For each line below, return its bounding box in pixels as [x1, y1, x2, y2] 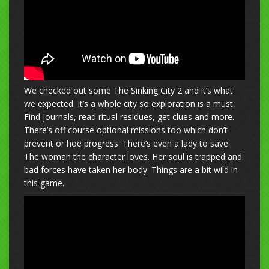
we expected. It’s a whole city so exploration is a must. [24, 97, 235, 109]
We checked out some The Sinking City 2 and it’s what [24, 84, 233, 96]
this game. [24, 177, 71, 189]
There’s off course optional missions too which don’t [24, 124, 228, 136]
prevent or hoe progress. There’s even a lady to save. [24, 137, 230, 149]
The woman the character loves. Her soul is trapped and [24, 150, 242, 162]
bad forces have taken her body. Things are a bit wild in [24, 163, 238, 175]
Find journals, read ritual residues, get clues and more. [24, 110, 234, 122]
